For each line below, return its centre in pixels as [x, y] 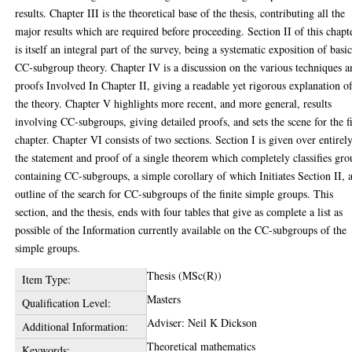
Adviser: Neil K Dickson [202, 323]
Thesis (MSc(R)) [185, 275]
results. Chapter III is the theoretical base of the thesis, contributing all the [180, 13]
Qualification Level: [66, 303]
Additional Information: [75, 326]
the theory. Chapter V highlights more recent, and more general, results [174, 103]
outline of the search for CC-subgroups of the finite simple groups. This [174, 194]
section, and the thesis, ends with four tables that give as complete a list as [179, 212]
